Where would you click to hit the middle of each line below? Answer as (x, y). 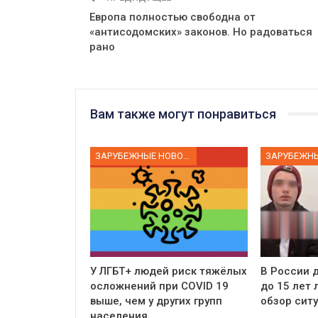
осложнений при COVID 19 (159, 286)
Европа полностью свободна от (172, 17)
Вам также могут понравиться (183, 114)
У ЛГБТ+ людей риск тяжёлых (169, 272)
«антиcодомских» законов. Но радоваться (201, 32)
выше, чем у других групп (156, 301)
